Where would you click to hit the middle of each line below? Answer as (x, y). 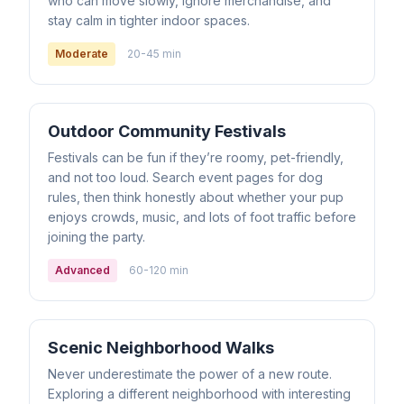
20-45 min (154, 54)
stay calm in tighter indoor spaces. (149, 20)
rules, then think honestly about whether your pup (196, 197)
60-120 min (159, 270)
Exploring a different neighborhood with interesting (199, 394)
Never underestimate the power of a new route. (190, 374)
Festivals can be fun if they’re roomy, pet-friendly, (196, 157)
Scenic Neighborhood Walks (161, 348)
